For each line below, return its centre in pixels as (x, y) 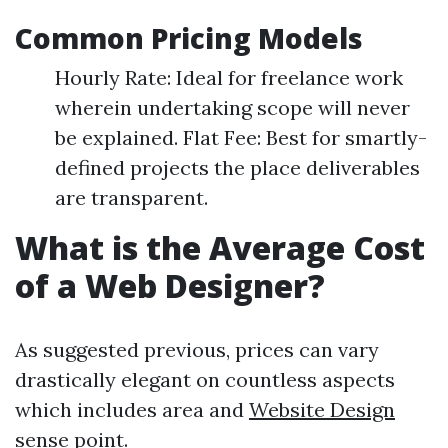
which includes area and (132, 409)
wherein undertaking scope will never (232, 107)
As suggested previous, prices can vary (197, 349)
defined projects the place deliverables (237, 167)
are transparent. (131, 197)
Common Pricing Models (189, 38)
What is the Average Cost (220, 247)
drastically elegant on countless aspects (205, 379)
